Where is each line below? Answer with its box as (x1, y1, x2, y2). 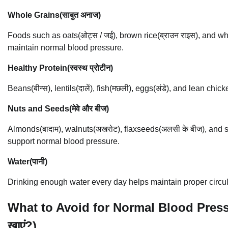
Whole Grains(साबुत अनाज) (8, 10, 101, 19)
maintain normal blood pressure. (8, 43, 124, 52)
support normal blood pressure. (8, 136, 120, 146)
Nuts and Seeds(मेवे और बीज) (8, 104, 109, 113)
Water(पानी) (8, 157, 47, 166)
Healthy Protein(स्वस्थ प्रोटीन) (8, 63, 113, 72)
